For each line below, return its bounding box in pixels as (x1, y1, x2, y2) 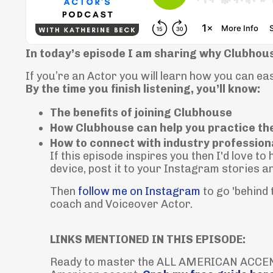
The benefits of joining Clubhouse (50, 106, 232, 120)
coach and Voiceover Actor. (50, 197, 193, 211)
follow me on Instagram (78, 184, 200, 198)
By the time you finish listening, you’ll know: (26, 82, 260, 96)
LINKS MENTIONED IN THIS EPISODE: (50, 232, 246, 246)
